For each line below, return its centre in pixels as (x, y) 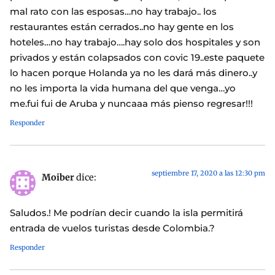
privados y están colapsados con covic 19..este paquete (137, 58)
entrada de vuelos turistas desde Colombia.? (112, 228)
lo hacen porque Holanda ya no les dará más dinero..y (134, 73)
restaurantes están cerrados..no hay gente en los (122, 27)
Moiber (58, 178)
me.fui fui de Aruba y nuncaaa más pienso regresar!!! (131, 104)
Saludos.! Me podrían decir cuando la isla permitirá (126, 212)
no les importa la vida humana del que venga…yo (123, 88)
